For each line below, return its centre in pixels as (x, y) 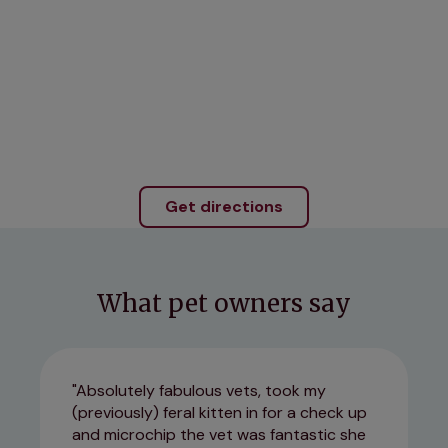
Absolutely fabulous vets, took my (201, 391)
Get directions (224, 207)
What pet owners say (224, 304)
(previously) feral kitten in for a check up (219, 413)
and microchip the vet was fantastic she (219, 435)
